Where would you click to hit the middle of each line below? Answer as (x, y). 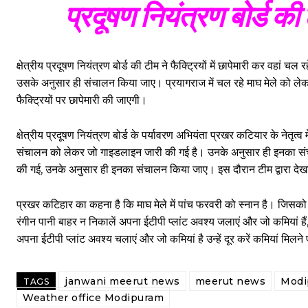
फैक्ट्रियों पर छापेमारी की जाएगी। (82, 100)
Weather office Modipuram (93, 298)
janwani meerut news (122, 281)
